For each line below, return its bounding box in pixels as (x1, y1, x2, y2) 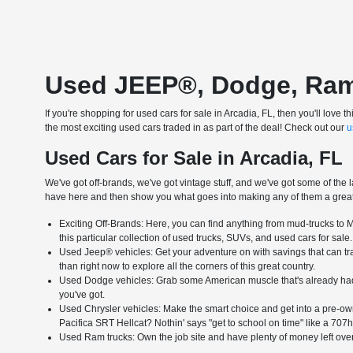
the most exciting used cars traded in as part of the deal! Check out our (45, 122, 347, 134)
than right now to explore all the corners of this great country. (59, 261, 316, 273)
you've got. (59, 289, 106, 301)
